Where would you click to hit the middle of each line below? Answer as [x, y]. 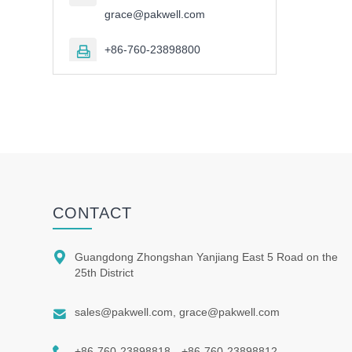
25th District [104, 273]
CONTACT [93, 213]
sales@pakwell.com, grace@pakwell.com [178, 312]
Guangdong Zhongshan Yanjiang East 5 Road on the [207, 257]
